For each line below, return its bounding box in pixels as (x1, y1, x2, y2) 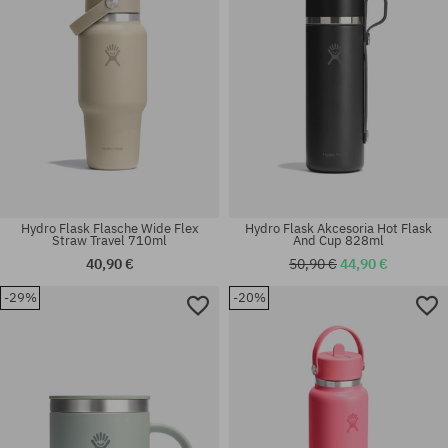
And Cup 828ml (293, 232, 384, 250)
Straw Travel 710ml (52, 232, 167, 250)
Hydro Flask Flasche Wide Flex (20, 220, 199, 238)
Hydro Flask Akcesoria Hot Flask (245, 220, 432, 238)
